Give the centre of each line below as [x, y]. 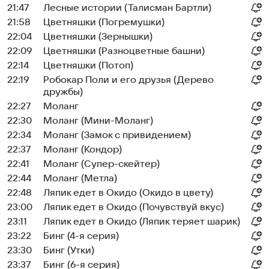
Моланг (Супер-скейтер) [101, 164]
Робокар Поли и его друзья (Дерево [128, 80]
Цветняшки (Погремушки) [104, 22]
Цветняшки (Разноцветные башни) [124, 51]
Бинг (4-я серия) [81, 236]
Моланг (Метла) [80, 178]
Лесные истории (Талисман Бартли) [127, 8]
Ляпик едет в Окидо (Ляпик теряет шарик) [142, 222]
